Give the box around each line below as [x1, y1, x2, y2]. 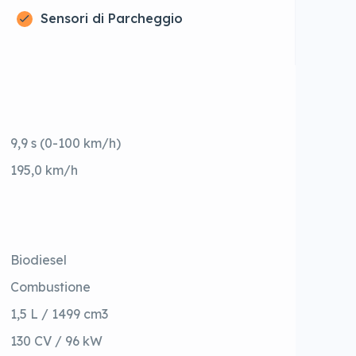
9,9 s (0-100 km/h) [10, 135, 122, 152]
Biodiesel [10, 252, 68, 269]
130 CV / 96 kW [10, 333, 103, 350]
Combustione [10, 279, 91, 296]
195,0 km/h [10, 162, 79, 179]
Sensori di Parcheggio [40, 10, 183, 27]
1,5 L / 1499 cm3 [10, 306, 109, 323]
